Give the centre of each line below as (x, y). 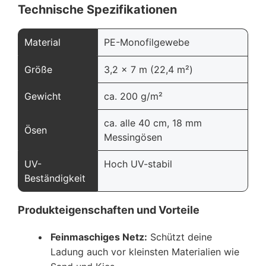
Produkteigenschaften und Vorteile (109, 210)
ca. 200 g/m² (133, 96)
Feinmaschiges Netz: (99, 237)
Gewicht (43, 96)
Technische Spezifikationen (97, 9)
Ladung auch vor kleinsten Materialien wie (145, 251)
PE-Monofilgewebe (147, 42)
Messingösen (133, 137)
